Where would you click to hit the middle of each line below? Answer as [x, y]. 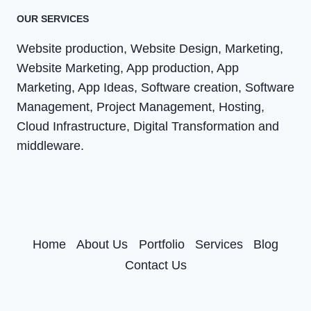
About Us [102, 244]
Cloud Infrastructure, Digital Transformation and [148, 126]
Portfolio [161, 244]
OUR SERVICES [53, 19]
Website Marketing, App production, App [128, 68]
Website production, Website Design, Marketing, [150, 49]
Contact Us [155, 265]
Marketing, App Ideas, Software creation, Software [155, 87]
